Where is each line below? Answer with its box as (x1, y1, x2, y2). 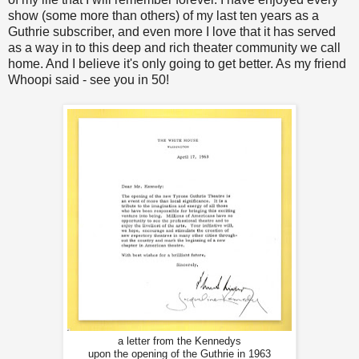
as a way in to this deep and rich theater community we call (8, 41, 341, 55)
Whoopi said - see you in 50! (8, 73, 169, 87)
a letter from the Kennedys (118, 336, 241, 348)
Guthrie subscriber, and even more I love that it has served (8, 25, 336, 39)
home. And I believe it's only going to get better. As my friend (8, 57, 346, 71)
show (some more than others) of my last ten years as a (8, 9, 319, 23)
